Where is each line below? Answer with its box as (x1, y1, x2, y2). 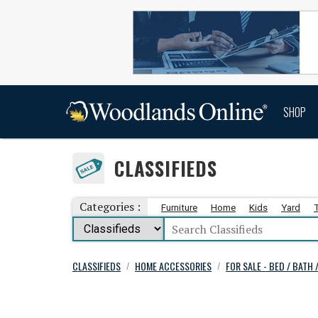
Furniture (161, 202, 197, 213)
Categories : (79, 199, 141, 214)
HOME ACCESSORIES (135, 258, 212, 273)
